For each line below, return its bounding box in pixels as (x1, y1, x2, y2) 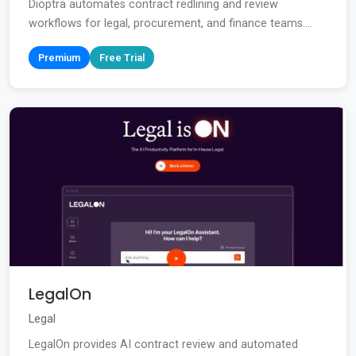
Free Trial (99, 51, 145, 64)
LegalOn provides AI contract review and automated (29, 337, 298, 351)
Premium (38, 51, 80, 64)
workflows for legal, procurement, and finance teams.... (29, 16, 312, 30)
